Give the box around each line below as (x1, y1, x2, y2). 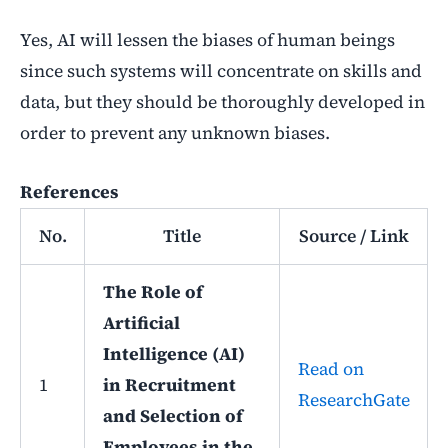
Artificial (102, 310, 180, 335)
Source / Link (298, 223, 409, 248)
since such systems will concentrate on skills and (20, 58, 422, 83)
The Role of (102, 279, 203, 304)
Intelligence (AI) (102, 341, 245, 366)
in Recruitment (102, 372, 236, 397)
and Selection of (102, 403, 243, 428)
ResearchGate (297, 387, 410, 412)
